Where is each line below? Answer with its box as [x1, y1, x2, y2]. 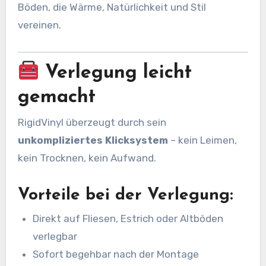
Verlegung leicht [39, 63, 192, 83]
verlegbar [33, 230, 78, 243]
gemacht [17, 87, 96, 107]
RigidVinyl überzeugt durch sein [17, 116, 166, 128]
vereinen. [17, 18, 61, 31]
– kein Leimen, [167, 134, 237, 146]
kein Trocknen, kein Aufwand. [17, 151, 156, 164]
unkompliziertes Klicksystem [17, 134, 168, 146]
